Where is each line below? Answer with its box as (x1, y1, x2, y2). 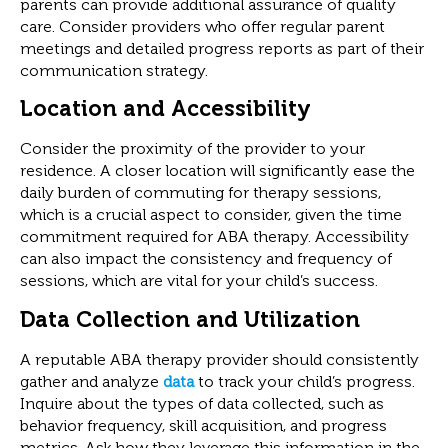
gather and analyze (20, 371, 163, 391)
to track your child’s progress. (194, 371, 415, 391)
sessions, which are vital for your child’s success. (20, 271, 378, 291)
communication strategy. (20, 60, 208, 80)
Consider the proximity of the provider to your (20, 139, 365, 159)
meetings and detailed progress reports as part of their (20, 38, 424, 58)
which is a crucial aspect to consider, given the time (20, 205, 402, 225)
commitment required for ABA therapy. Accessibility (20, 227, 409, 247)
